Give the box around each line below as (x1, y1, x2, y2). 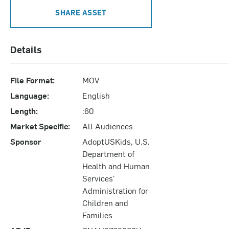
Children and (82, 196, 129, 208)
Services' (82, 172, 116, 184)
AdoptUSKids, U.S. (82, 135, 150, 147)
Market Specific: (10, 120, 70, 131)
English (82, 89, 110, 101)
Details (10, 42, 42, 56)
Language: (10, 89, 49, 101)
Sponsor (10, 135, 41, 147)
